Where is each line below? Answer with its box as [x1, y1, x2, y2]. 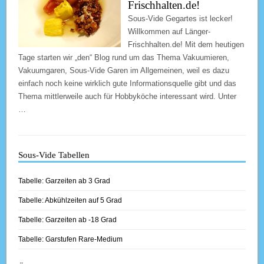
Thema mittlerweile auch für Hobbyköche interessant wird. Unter [18, 92, 237, 101]
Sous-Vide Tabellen [18, 150, 90, 160]
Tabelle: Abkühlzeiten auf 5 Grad [18, 196, 123, 205]
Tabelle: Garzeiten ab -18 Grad [18, 216, 117, 225]
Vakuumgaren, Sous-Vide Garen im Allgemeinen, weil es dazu [18, 66, 230, 75]
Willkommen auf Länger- [128, 27, 211, 37]
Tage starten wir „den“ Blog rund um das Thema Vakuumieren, [18, 53, 230, 62]
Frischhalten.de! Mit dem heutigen [128, 40, 245, 49]
